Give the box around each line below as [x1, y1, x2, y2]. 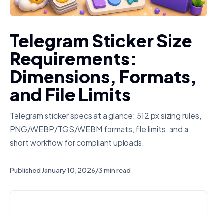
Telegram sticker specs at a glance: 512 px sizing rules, [10, 110, 201, 121]
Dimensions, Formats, [10, 65, 197, 87]
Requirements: [10, 47, 137, 69]
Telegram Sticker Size [10, 30, 192, 51]
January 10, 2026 [42, 166, 95, 174]
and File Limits [10, 83, 131, 105]
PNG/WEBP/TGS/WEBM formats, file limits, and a [10, 124, 188, 134]
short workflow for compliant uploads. [10, 138, 144, 148]
